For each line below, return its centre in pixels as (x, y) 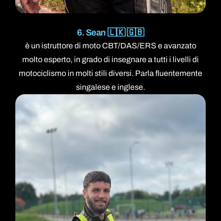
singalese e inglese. (110, 87)
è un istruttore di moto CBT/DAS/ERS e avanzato (110, 46)
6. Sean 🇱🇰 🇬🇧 (110, 33)
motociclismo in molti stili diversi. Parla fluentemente (110, 74)
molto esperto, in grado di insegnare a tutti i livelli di (110, 60)
